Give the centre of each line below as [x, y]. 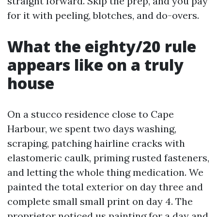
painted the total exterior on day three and [105, 187]
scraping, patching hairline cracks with [96, 143]
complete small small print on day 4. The [100, 201]
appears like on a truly [95, 65]
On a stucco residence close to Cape [91, 114]
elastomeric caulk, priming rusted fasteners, [108, 158]
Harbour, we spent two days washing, [92, 129]
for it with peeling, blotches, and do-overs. [103, 15]
